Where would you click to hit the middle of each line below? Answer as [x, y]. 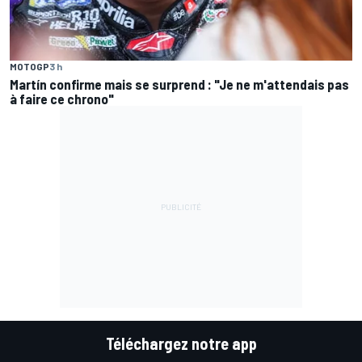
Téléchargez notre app [181, 343]
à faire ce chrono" [62, 98]
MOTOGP [29, 66]
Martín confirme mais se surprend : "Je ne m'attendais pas [179, 84]
